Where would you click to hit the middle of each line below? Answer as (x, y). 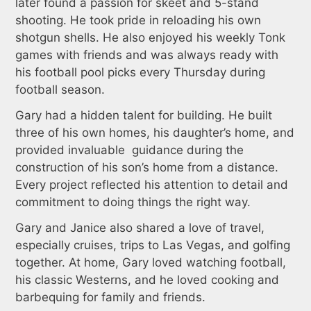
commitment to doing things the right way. (133, 202)
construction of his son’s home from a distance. (146, 168)
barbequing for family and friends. (110, 297)
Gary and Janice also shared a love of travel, (140, 228)
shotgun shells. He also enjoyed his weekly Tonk (150, 38)
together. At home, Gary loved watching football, (150, 263)
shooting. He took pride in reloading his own (138, 20)
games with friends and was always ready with (146, 55)
